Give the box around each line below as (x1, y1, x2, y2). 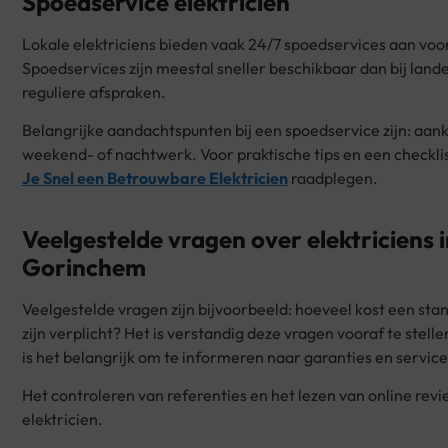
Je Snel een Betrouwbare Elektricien (22, 168, 288, 189)
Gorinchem (22, 252, 146, 283)
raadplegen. (288, 168, 378, 189)
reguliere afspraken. (22, 81, 166, 102)
